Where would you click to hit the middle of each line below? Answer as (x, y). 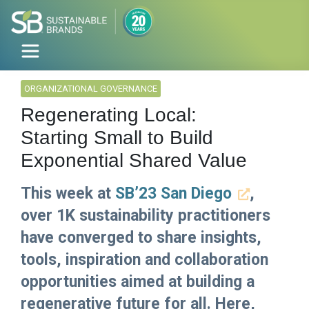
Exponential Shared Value (134, 161)
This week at (68, 194)
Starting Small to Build (117, 138)
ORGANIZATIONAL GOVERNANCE (91, 89)
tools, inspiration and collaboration (144, 260)
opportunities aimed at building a (138, 282)
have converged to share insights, (141, 238)
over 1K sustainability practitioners (146, 216)
